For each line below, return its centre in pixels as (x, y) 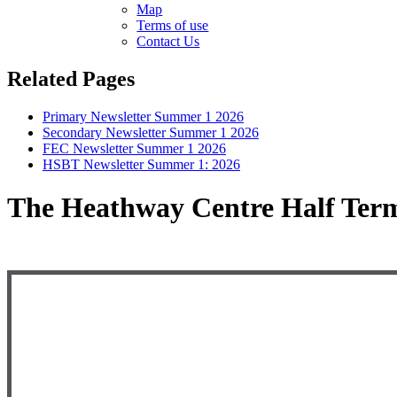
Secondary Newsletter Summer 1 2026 (151, 132)
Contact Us (168, 41)
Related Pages (71, 78)
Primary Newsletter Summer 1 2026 (143, 116)
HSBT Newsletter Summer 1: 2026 (141, 164)
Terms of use (173, 25)
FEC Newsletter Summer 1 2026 (134, 148)
